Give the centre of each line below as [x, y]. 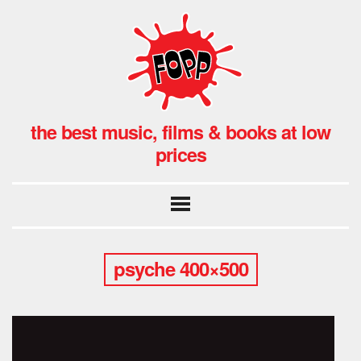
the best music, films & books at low [180, 131]
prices [180, 154]
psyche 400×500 [180, 268]
